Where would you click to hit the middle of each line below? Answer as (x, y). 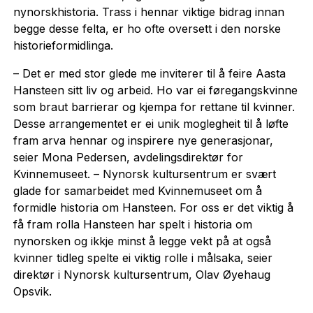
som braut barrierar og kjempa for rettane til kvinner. (154, 107)
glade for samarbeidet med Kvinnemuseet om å (137, 190)
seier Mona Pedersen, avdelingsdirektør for (128, 157)
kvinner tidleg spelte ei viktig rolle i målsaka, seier (143, 257)
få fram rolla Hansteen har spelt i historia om (132, 224)
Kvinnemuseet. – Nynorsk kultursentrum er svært (144, 174)
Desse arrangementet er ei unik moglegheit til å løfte (151, 123)
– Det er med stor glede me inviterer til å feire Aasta (149, 73)
